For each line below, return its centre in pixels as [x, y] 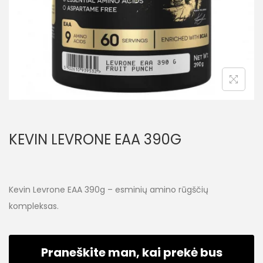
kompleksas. [34, 206]
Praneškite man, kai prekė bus [131, 252]
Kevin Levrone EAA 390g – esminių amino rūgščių [109, 190]
